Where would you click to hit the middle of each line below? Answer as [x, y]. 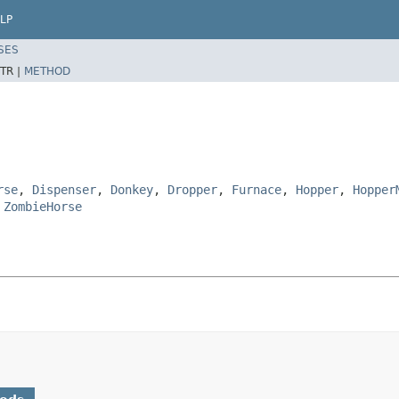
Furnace [256, 189]
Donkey [132, 189]
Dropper [192, 189]
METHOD [47, 71]
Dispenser [64, 189]
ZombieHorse [43, 206]
